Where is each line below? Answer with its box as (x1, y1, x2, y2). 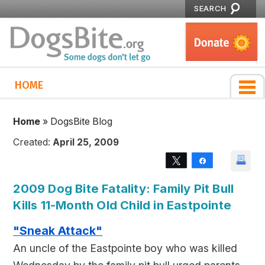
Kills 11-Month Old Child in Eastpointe (13, 198, 231, 212)
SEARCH (194, 4, 227, 13)
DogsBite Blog (50, 116, 113, 127)
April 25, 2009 (53, 137, 119, 148)
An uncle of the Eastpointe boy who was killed (13, 242, 238, 254)
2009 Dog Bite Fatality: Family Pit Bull (13, 181, 234, 196)
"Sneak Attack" (13, 224, 103, 238)
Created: (13, 137, 53, 148)
